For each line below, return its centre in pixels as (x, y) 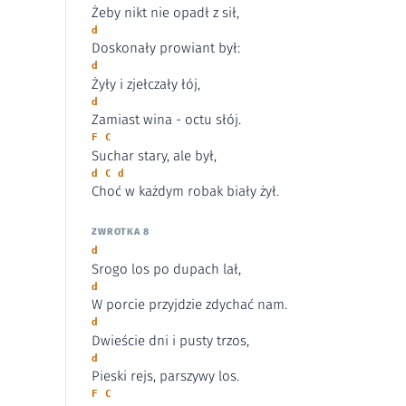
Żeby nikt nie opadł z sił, (165, 12)
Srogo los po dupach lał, (166, 269)
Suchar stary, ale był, (154, 155)
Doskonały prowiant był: (166, 48)
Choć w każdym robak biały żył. (185, 192)
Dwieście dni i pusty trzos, (170, 340)
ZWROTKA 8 (121, 232)
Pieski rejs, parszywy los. (165, 377)
